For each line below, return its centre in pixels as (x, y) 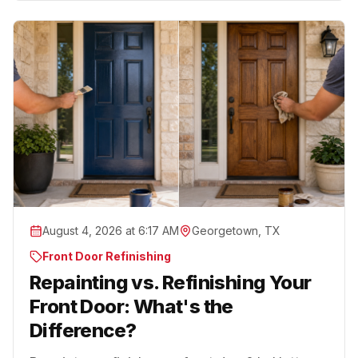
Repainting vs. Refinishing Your (171, 282)
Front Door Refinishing (107, 256)
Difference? (83, 330)
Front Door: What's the (131, 306)
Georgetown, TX (236, 230)
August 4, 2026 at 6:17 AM (111, 230)
